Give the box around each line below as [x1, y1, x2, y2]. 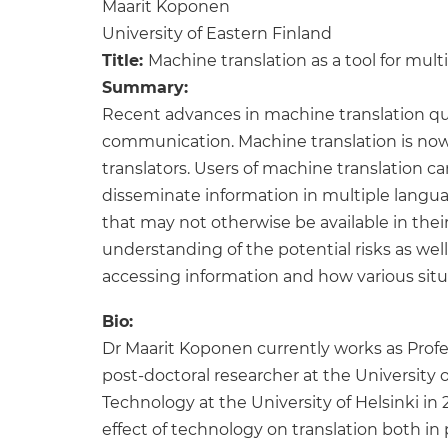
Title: [102, 51, 148, 70]
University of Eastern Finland [102, 24, 332, 43]
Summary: [102, 78, 193, 97]
